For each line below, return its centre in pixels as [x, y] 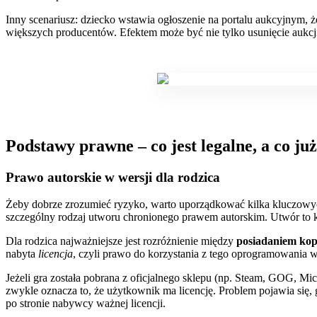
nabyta [22, 254]
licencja [56, 254]
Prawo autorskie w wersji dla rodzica [113, 177]
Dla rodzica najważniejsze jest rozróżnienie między [121, 241]
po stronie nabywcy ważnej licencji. [86, 304]
